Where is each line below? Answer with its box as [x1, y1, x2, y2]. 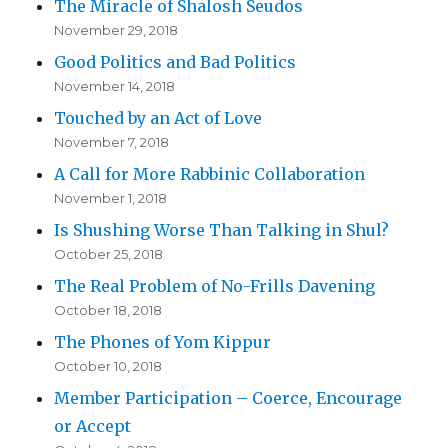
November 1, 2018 [54, 190, 168, 207]
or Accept [54, 416, 132, 437]
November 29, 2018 [54, 22, 179, 39]
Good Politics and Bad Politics [54, 52, 297, 73]
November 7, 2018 [54, 134, 170, 151]
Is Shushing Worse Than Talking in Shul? [54, 220, 390, 241]
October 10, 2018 [54, 358, 163, 375]
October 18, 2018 [54, 302, 163, 319]
